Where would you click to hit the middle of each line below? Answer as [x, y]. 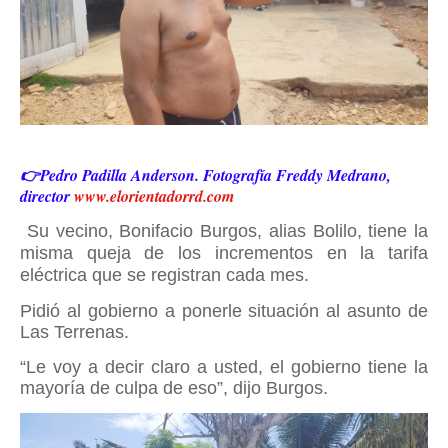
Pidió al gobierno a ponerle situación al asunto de [224, 311]
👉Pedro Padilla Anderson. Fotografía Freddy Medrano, [205, 175]
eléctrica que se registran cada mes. [164, 275]
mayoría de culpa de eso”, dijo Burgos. [174, 388]
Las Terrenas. [74, 332]
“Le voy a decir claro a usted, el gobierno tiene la [224, 367]
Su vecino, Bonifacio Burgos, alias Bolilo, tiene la [227, 231]
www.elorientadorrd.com [154, 196]
